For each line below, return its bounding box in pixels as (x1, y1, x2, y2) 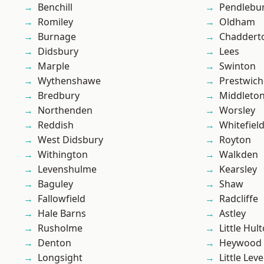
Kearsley (219, 163, 257, 176)
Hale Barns (38, 207, 86, 220)
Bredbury (38, 89, 80, 103)
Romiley (38, 15, 73, 29)
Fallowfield (38, 192, 85, 206)
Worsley (219, 104, 255, 117)
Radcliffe (219, 192, 258, 206)
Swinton (219, 60, 256, 73)
